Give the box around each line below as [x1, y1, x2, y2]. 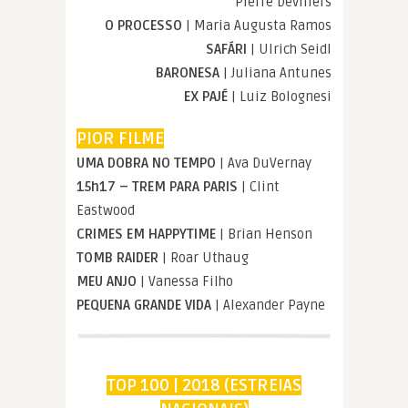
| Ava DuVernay [219, 154, 311, 171]
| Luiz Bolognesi [228, 87, 331, 105]
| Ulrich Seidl [247, 40, 331, 57]
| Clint [241, 178, 280, 195]
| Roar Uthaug [162, 249, 249, 266]
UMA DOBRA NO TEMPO [76, 154, 219, 171]
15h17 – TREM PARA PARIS [76, 178, 241, 195]
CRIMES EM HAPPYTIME [76, 225, 219, 242]
